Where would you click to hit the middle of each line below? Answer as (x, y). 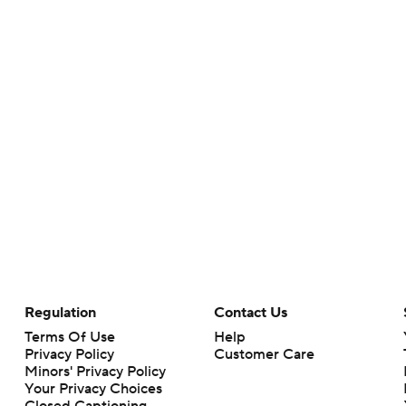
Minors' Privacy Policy (95, 372)
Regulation (60, 313)
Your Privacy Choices (93, 389)
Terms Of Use (69, 337)
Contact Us (250, 313)
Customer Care (264, 354)
